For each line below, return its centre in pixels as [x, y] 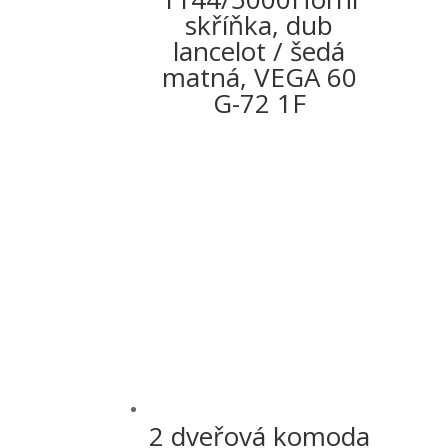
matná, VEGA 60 [259, 76]
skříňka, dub [259, 24]
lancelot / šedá [259, 50]
